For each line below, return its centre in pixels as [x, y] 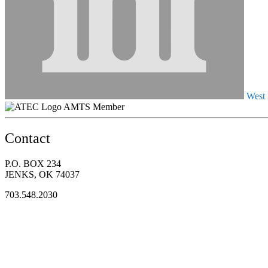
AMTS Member [94, 106]
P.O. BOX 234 [33, 163]
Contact [28, 138]
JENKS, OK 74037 [42, 174]
